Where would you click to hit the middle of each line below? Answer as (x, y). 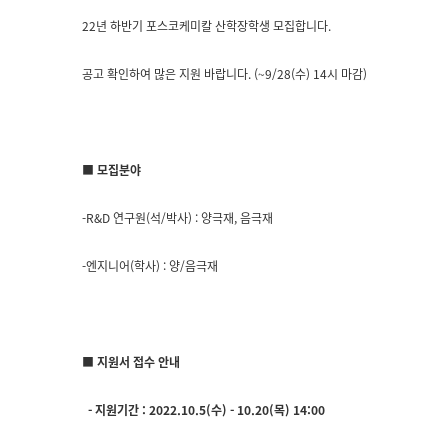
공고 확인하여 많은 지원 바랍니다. (168, 73)
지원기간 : (120, 409)
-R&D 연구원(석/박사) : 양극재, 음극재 (177, 217)
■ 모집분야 (111, 169)
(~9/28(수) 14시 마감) (310, 73)
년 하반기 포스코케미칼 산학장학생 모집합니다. (215, 25)
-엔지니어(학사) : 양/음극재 (150, 265)
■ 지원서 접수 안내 (131, 361)
